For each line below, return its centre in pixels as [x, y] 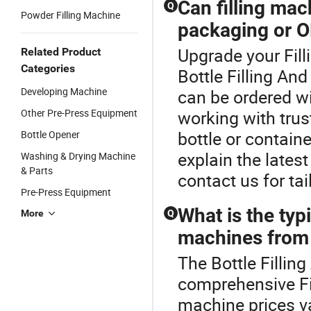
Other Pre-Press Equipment [79, 113]
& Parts [37, 170]
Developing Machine [64, 91]
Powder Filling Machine [70, 15]
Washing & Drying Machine [78, 156]
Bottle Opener [50, 134]
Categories [48, 68]
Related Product [61, 52]
